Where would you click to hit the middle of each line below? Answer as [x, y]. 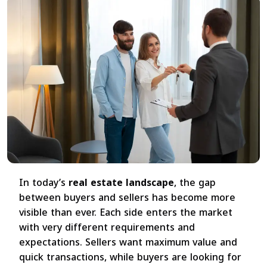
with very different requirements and [107, 228]
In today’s [44, 183]
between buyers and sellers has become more [127, 198]
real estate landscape [121, 183]
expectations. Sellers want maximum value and [128, 243]
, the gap [195, 183]
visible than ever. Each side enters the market [126, 213]
